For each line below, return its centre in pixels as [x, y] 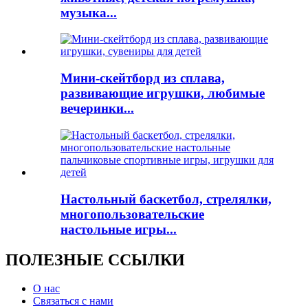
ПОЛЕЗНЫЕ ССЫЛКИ [95, 260]
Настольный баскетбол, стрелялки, [166, 199]
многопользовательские [132, 214]
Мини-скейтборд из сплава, [143, 78]
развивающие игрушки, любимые [163, 93]
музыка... [89, 12]
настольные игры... [119, 229]
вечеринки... [97, 109]
